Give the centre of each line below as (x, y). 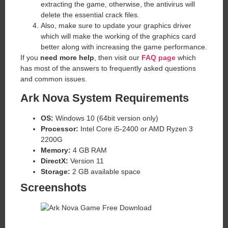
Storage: (55, 172)
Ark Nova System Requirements (105, 98)
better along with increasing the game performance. (124, 47)
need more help (67, 57)
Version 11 (86, 161)
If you (30, 57)
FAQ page (159, 57)
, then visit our (118, 57)
